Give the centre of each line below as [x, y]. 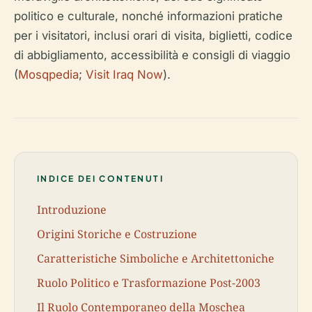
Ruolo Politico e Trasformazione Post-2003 [149, 283]
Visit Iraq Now [124, 75]
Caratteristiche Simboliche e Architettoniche [156, 258]
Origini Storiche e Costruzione [117, 234]
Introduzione [72, 209]
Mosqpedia [48, 75]
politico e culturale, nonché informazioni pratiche [148, 16]
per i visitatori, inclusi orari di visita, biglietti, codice [153, 36]
